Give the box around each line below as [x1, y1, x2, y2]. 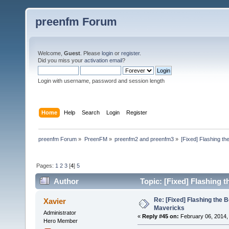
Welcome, [38, 50, 64, 56]
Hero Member [43, 218, 78, 224]
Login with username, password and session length [38, 78, 165, 84]
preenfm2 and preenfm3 [114, 135, 174, 142]
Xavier [43, 197, 66, 206]
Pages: [36, 162, 56, 169]
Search [82, 109, 100, 116]
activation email [84, 57, 122, 63]
